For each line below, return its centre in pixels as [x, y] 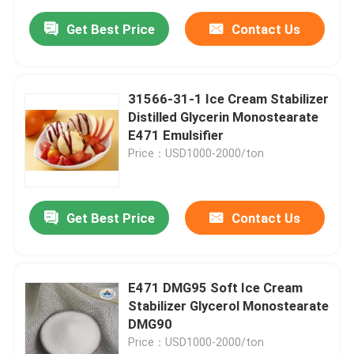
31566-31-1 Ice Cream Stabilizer [229, 99]
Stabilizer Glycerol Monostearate [229, 306]
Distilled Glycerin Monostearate [224, 117]
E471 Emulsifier [176, 136]
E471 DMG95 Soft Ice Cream [216, 288]
